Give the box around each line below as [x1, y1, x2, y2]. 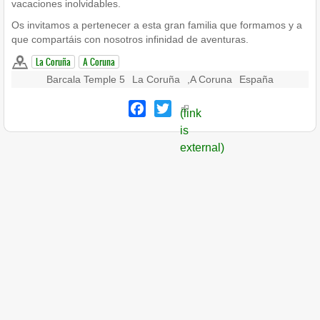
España [239, 74, 274, 85]
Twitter [171, 101, 205, 114]
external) [179, 141, 224, 154]
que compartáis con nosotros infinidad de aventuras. [11, 34, 249, 45]
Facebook [145, 101, 196, 114]
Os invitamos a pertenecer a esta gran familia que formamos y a [11, 19, 302, 31]
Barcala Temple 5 [46, 74, 125, 85]
